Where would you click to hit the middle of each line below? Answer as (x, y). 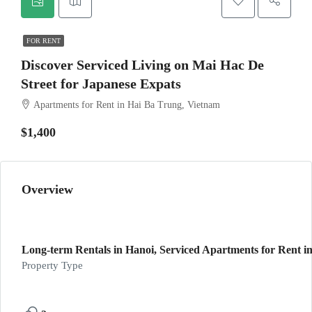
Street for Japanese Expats (101, 84)
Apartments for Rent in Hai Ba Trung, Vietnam (127, 105)
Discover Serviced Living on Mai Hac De (142, 65)
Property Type (52, 265)
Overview (47, 189)
